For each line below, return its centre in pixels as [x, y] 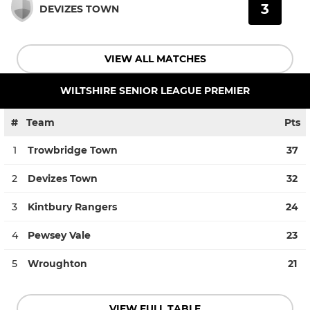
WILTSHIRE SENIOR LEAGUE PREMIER [155, 90]
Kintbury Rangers [72, 207]
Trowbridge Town [73, 150]
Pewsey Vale [59, 235]
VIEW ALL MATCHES [155, 58]
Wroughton [57, 263]
